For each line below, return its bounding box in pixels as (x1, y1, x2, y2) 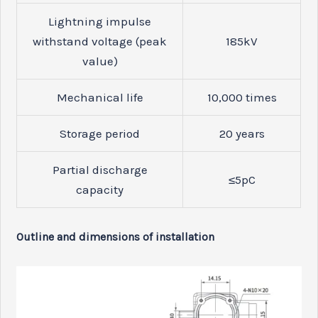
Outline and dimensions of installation (16, 229, 215, 243)
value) (82, 54, 118, 69)
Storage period (60, 126, 141, 141)
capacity (76, 182, 124, 197)
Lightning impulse (48, 14, 152, 29)
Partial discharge (52, 163, 148, 177)
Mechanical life (56, 90, 143, 105)
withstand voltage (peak (33, 34, 168, 49)
